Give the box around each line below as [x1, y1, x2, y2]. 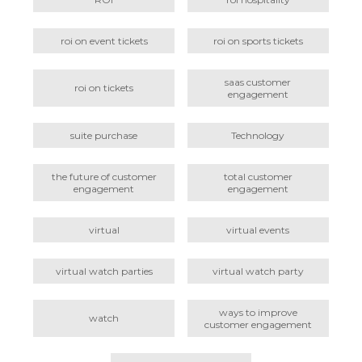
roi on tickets [74, 82, 134, 95]
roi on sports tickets [213, 34, 303, 47]
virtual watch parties [55, 264, 153, 277]
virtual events [226, 223, 290, 236]
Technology [231, 128, 285, 141]
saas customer [225, 75, 292, 88]
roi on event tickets [60, 34, 148, 47]
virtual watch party [212, 264, 304, 277]
